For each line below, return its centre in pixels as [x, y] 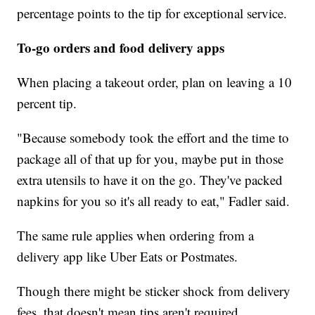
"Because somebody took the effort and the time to [153, 138]
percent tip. [47, 103]
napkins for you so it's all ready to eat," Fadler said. [154, 201]
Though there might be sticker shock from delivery [154, 291]
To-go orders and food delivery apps [121, 48]
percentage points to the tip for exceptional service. [152, 13]
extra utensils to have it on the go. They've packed [150, 180]
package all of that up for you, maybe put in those [150, 159]
